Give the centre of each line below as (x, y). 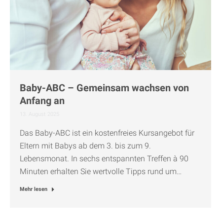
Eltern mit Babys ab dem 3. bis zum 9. (85, 146)
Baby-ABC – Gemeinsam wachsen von (104, 88)
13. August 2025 (39, 114)
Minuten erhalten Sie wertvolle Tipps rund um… (101, 171)
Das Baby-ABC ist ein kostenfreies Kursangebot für (107, 133)
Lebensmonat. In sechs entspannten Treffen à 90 (104, 158)
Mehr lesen (34, 189)
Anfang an (42, 100)
